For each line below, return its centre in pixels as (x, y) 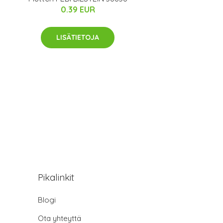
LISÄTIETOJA (78, 38)
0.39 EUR (78, 10)
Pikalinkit (56, 177)
